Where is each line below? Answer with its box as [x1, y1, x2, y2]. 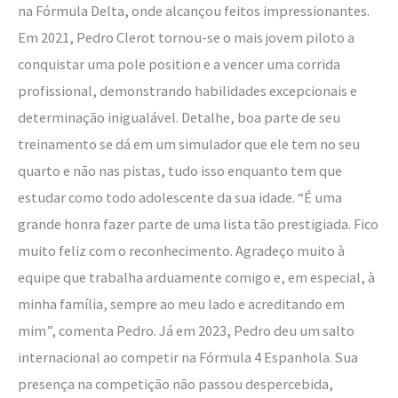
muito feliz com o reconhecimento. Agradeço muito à [18, 241, 345, 259]
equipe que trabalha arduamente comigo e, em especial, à [18, 267, 375, 286]
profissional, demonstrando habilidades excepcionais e [18, 81, 357, 99]
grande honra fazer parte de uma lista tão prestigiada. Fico [18, 214, 378, 233]
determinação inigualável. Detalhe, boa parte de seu [18, 107, 340, 126]
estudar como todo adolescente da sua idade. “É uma [18, 187, 342, 206]
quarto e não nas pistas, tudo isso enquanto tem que [18, 161, 342, 179]
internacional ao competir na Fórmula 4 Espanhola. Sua [18, 347, 358, 366]
